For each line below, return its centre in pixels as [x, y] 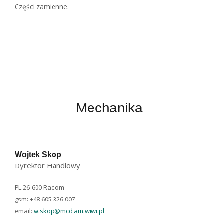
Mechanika [109, 108]
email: [24, 211]
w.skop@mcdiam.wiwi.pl [69, 211]
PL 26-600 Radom [39, 187]
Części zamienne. [42, 7]
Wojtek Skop [38, 154]
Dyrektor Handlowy [47, 165]
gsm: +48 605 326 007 [45, 199]
